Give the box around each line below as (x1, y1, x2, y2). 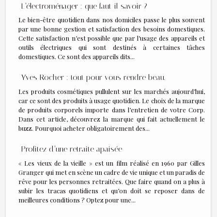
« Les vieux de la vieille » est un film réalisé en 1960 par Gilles (18, 158, 205, 167)
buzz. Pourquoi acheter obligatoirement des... (18, 124, 150, 133)
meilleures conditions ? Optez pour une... (18, 195, 136, 204)
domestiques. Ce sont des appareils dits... (18, 52, 135, 61)
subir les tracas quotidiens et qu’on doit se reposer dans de (18, 186, 205, 195)
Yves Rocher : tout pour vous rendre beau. (21, 73, 165, 82)
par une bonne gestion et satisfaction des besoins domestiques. (18, 25, 205, 33)
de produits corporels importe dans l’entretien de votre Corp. (18, 106, 205, 114)
